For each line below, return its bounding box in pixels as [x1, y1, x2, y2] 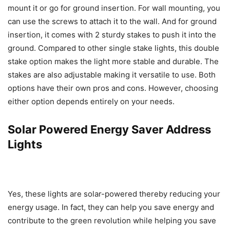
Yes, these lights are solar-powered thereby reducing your [8, 189, 220, 199]
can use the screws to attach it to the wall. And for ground [8, 16, 217, 26]
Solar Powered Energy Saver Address [8, 123, 211, 136]
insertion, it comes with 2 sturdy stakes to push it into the [8, 30, 216, 40]
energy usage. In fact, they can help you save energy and [8, 202, 214, 212]
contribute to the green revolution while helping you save [8, 216, 216, 225]
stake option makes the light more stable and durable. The [8, 56, 219, 66]
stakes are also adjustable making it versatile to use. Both [8, 70, 216, 80]
